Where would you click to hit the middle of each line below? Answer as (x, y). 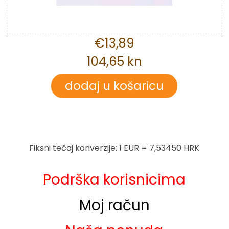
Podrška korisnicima (114, 179)
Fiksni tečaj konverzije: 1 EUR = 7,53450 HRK (114, 148)
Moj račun (114, 205)
